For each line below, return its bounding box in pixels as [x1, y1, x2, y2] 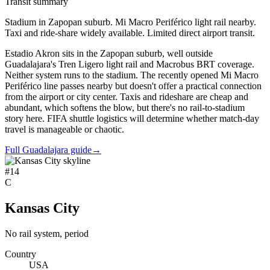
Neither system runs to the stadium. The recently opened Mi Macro [5, 70, 259, 81]
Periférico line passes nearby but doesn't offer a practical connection [5, 81, 262, 92]
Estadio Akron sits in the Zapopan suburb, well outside [5, 48, 213, 59]
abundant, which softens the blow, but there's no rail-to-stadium [5, 102, 245, 113]
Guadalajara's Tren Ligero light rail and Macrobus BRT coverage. [5, 59, 254, 70]
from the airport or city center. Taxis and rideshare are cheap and [5, 92, 248, 102]
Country [5, 249, 36, 260]
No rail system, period [5, 228, 89, 239]
